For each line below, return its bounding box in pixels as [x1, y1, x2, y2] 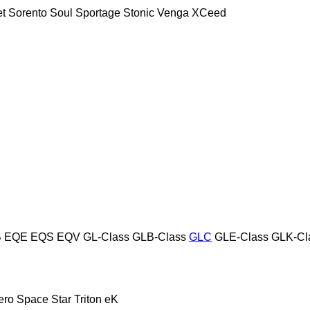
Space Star [17, 293, 71, 305]
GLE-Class [215, 230, 268, 243]
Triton [74, 293, 102, 305]
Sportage [75, 6, 120, 19]
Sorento [8, 6, 47, 19]
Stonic [123, 6, 154, 19]
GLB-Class [132, 230, 186, 243]
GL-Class [83, 230, 129, 243]
